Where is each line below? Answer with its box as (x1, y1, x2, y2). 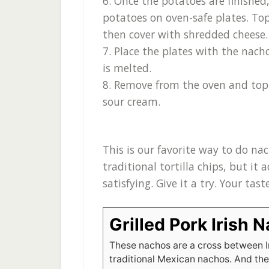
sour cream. (103, 94, 160, 109)
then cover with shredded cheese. (103, 27, 268, 41)
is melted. (103, 61, 151, 75)
